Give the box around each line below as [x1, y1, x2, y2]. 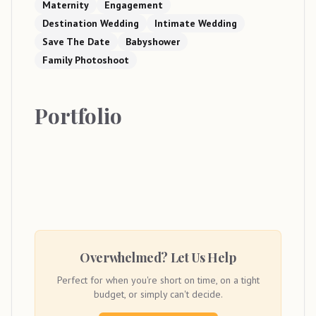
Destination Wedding [42, 17, 139, 30]
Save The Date [42, 35, 110, 49]
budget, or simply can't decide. [93, 288, 223, 301]
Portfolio [35, 102, 122, 130]
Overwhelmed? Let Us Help [80, 249, 236, 267]
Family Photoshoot [42, 54, 129, 67]
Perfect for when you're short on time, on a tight [56, 274, 260, 287]
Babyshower [126, 35, 180, 49]
